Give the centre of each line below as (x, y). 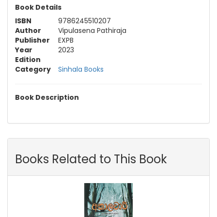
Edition (28, 60)
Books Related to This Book (91, 159)
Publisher (32, 40)
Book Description (47, 98)
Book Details (38, 8)
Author (28, 31)
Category (33, 70)
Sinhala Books (81, 70)
